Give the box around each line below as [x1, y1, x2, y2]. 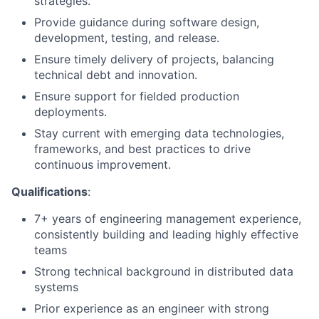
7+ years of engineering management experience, [34, 211, 301, 226]
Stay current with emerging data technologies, [34, 126, 284, 140]
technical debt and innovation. [34, 68, 197, 82]
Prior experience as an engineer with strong [34, 301, 269, 315]
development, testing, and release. [34, 31, 219, 45]
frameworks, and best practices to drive [34, 142, 251, 156]
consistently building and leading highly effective [34, 227, 298, 241]
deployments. [34, 105, 107, 119]
